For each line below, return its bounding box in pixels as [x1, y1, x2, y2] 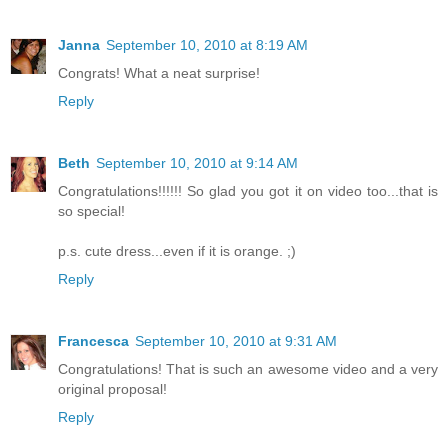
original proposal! [58, 381, 167, 398]
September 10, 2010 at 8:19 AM [106, 37, 308, 54]
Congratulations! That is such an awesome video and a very [58, 361, 438, 378]
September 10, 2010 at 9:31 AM [135, 333, 337, 350]
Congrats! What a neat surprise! [58, 65, 260, 82]
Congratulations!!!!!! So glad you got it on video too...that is [58, 183, 438, 200]
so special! [58, 203, 125, 220]
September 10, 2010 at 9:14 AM [96, 155, 298, 172]
